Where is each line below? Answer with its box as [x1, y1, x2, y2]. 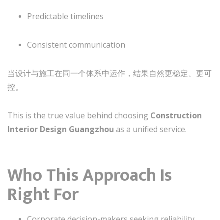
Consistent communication [27, 39, 125, 50]
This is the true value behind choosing [7, 110, 150, 121]
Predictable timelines [27, 10, 104, 22]
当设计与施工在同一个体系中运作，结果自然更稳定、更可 [7, 67, 212, 79]
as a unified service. [114, 123, 187, 135]
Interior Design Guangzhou [7, 123, 114, 135]
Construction [150, 110, 202, 121]
